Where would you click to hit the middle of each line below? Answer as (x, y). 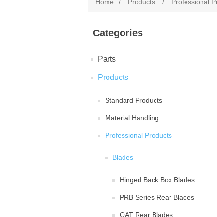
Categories (118, 33)
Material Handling (132, 118)
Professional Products (139, 135)
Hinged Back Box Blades (157, 180)
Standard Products (134, 100)
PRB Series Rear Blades (157, 197)
